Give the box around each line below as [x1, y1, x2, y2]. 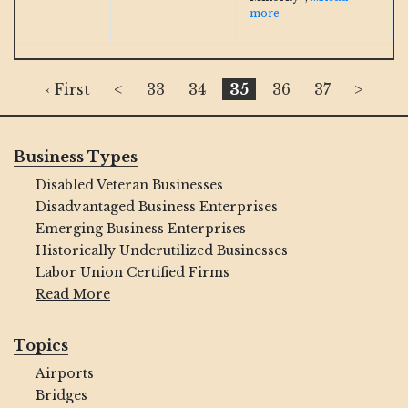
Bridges [36, 386, 87, 403]
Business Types [14, 147, 138, 166]
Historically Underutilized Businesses [36, 241, 288, 259]
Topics [14, 335, 68, 354]
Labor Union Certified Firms [36, 263, 229, 280]
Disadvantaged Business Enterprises [36, 198, 278, 215]
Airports [36, 364, 94, 382]
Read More [36, 285, 110, 302]
